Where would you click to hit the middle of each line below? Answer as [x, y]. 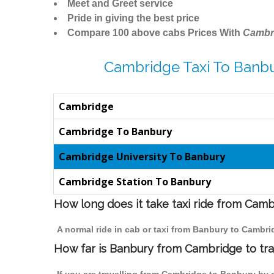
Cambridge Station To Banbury [135, 182]
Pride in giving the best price [133, 18]
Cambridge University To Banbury [142, 157]
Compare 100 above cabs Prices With [155, 33]
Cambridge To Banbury [115, 132]
